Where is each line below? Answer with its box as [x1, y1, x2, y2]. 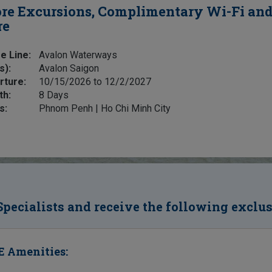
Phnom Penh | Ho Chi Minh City [39, 103, 171, 114]
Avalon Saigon [39, 63, 100, 74]
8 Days [39, 89, 69, 101]
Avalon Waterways [39, 49, 118, 61]
